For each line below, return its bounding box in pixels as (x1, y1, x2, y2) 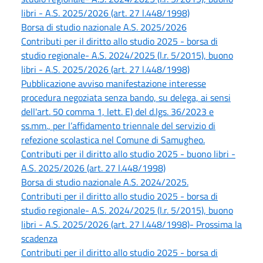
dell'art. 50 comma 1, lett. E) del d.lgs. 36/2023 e (21, 104, 214, 119)
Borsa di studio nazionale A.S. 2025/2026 (21, 20, 187, 35)
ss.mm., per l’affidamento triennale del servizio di (21, 119, 215, 133)
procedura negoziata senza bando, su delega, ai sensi (21, 90, 231, 105)
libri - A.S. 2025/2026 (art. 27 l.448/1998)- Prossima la (21, 217, 242, 232)
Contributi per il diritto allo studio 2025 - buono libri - (21, 147, 235, 161)
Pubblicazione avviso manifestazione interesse (21, 76, 206, 91)
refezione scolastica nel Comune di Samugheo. (21, 133, 205, 147)
